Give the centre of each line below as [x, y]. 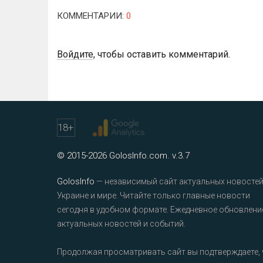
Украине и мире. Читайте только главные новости [154, 195]
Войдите [75, 54]
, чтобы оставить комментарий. [162, 54]
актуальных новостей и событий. [121, 224]
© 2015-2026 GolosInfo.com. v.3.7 [123, 156]
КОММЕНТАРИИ [90, 16]
